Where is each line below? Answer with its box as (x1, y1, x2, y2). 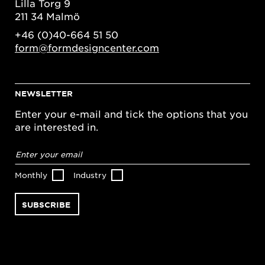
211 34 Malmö (15, 10, 80, 22)
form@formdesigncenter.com (15, 41, 159, 54)
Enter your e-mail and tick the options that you (15, 108, 248, 120)
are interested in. (15, 121, 98, 133)
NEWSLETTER (15, 89, 73, 99)
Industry (73, 170, 106, 180)
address (15, 151, 53, 163)
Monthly (15, 170, 47, 180)
